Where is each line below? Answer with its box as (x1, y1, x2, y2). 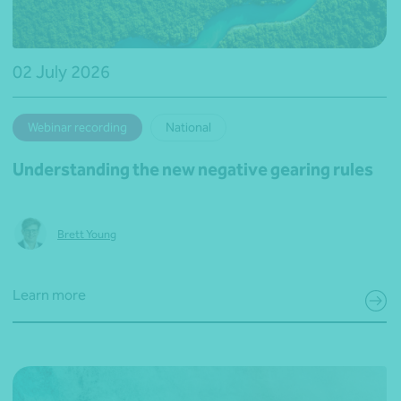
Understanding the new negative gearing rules (13, 158, 373, 181)
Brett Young (57, 226, 116, 241)
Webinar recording (28, 120, 127, 136)
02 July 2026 (13, 61, 110, 83)
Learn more (13, 286, 86, 304)
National (166, 120, 211, 136)
